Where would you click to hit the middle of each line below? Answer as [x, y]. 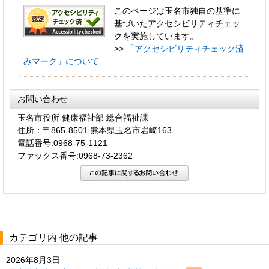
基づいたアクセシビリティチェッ [177, 23]
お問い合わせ [43, 99]
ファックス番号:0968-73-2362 [75, 155]
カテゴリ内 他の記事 [53, 237]
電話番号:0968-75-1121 [62, 143]
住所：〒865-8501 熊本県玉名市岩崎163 [95, 130]
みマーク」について [61, 61]
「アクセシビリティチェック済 [185, 48]
